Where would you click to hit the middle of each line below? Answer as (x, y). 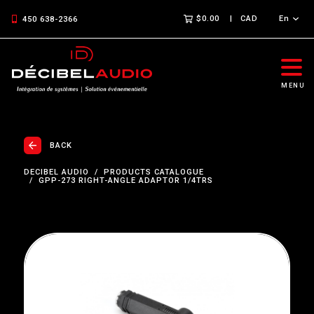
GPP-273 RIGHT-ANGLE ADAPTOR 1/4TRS (125, 180)
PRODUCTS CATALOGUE (153, 172)
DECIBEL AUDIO (56, 172)
